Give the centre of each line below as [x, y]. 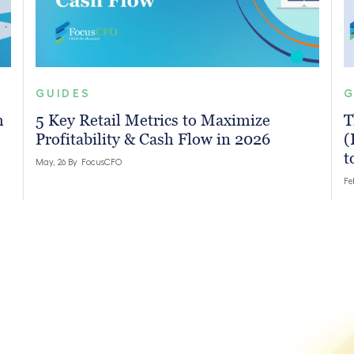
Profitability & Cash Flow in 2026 [153, 139]
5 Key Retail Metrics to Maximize [153, 121]
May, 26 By [57, 163]
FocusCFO [101, 163]
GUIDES [63, 94]
